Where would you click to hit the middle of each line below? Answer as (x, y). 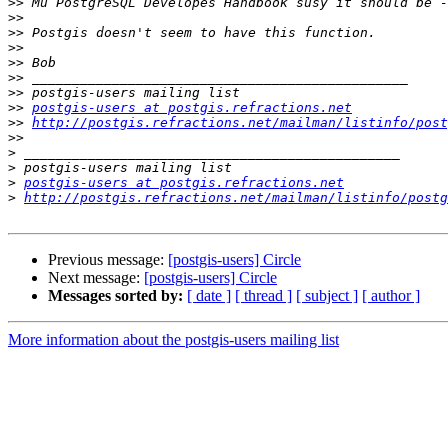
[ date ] (209, 296)
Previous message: (108, 260)
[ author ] (391, 296)
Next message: (96, 278)
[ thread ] (263, 296)
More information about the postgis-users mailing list (173, 340)
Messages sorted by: (115, 296)
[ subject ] (327, 296)
